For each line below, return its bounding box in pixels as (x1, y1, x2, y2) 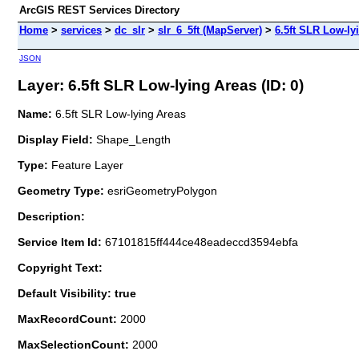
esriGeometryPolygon (104, 184, 217, 197)
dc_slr (115, 24, 145, 36)
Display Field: (18, 132, 93, 146)
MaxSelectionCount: (18, 337, 132, 351)
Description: (18, 209, 85, 223)
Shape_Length (93, 132, 171, 146)
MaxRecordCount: (18, 312, 120, 325)
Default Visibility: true (18, 286, 136, 300)
